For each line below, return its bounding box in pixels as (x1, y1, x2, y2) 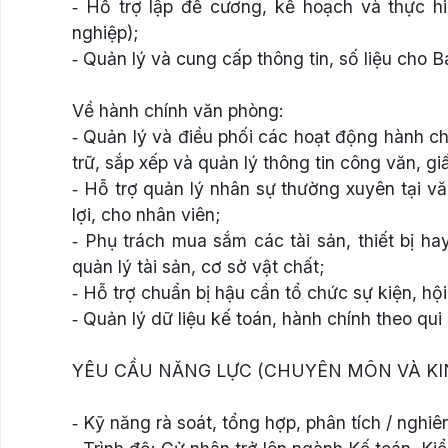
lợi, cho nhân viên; (72, 203, 221, 225)
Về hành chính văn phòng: (72, 99, 284, 121)
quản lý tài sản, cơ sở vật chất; (72, 255, 325, 277)
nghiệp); (72, 21, 139, 43)
